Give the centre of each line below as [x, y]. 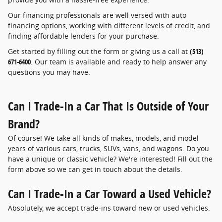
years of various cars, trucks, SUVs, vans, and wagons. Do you [109, 148]
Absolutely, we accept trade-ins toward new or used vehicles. [109, 208]
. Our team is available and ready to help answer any [119, 61]
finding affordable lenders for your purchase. [83, 36]
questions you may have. [49, 72]
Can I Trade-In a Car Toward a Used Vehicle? [110, 194]
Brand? [24, 124]
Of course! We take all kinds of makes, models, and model [103, 138]
